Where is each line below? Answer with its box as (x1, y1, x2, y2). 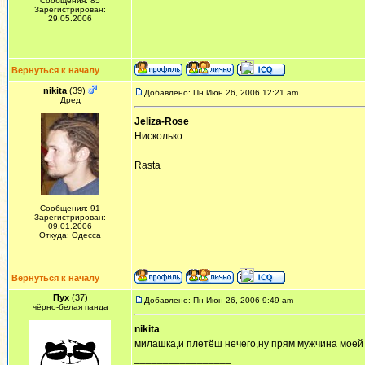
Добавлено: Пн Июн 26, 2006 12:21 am (144, 88, 298, 97)
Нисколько (134, 130, 182, 142)
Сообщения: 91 (40, 204, 100, 213)
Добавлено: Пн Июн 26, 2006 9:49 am (144, 296, 293, 305)
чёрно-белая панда (32, 302, 108, 311)
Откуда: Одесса (39, 231, 101, 240)
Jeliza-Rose (134, 116, 189, 127)
